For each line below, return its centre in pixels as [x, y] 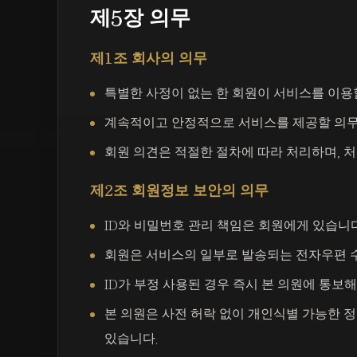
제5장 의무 [140, 18]
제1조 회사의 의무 [149, 59]
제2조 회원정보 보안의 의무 [179, 191]
